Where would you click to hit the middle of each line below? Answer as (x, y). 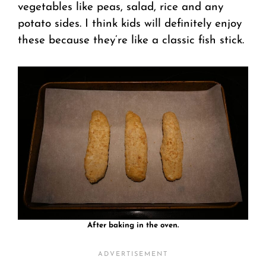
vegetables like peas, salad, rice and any (121, 8)
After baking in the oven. (133, 225)
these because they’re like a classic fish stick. (131, 41)
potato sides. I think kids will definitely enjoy (130, 24)
